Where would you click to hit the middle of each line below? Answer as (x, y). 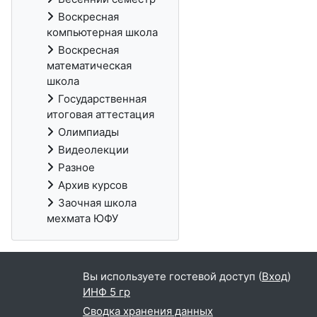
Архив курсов (93, 185)
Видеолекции (93, 150)
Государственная (102, 99)
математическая (89, 65)
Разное (76, 167)
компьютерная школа (102, 32)
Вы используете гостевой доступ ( (172, 277)
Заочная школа (97, 203)
